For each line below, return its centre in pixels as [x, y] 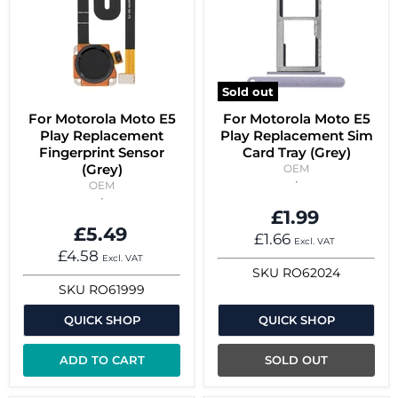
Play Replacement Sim [296, 135]
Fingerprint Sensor [102, 152]
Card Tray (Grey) [296, 152]
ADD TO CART [102, 360]
